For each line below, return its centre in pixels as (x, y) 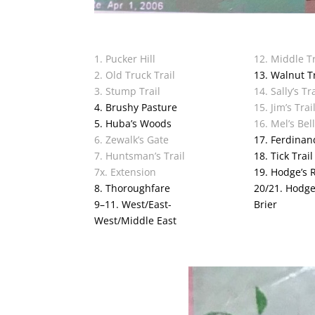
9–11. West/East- (133, 205)
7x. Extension (126, 172)
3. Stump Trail (128, 91)
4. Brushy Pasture (136, 108)
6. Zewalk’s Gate (132, 140)
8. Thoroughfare (133, 188)
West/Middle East (136, 221)
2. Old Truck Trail (135, 75)
